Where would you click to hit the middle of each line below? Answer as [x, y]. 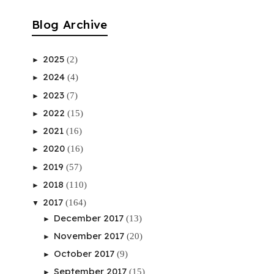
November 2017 [90, 235]
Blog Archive [70, 24]
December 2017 [90, 218]
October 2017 [85, 254]
